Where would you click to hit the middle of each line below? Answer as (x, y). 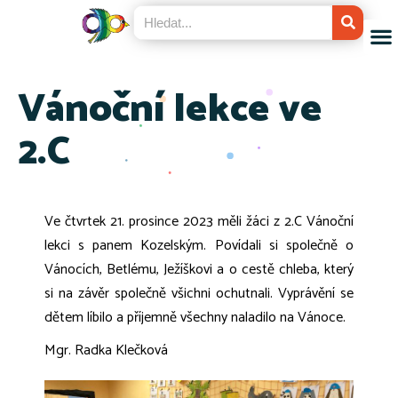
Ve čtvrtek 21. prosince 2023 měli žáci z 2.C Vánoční (199, 222)
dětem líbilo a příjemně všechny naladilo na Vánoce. (195, 318)
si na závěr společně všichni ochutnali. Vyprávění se (199, 294)
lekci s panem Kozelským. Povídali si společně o (199, 246)
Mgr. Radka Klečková (108, 350)
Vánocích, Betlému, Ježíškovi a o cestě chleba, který (199, 270)
